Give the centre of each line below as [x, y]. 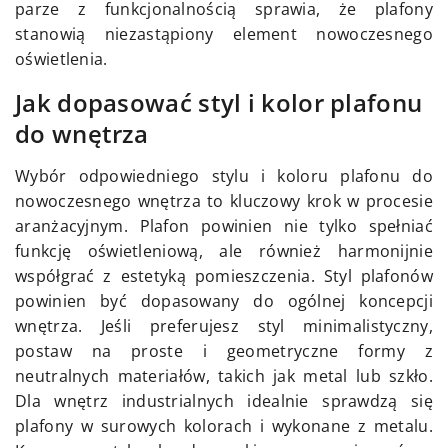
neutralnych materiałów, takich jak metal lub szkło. [224, 376]
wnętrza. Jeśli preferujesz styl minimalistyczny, [224, 326]
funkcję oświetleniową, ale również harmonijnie [224, 251]
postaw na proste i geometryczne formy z [224, 351]
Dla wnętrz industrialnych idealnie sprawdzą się [224, 401]
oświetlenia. [61, 59]
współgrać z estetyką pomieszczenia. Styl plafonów [224, 276]
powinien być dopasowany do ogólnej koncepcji [224, 301]
